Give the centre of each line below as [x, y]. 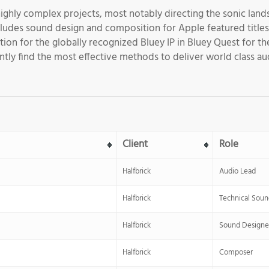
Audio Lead [237, 171]
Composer [236, 252]
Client [135, 144]
